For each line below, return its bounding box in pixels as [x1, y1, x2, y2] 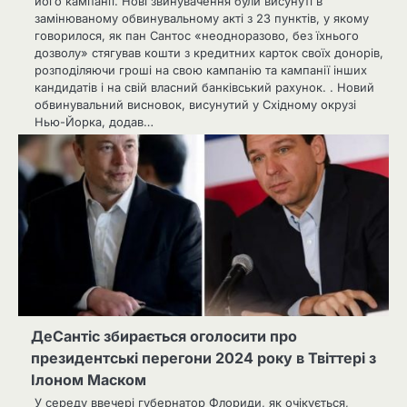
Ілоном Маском [31, 370, 146, 389]
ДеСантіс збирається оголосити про [31, 326, 297, 345]
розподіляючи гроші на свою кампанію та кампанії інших [35, 62, 367, 77]
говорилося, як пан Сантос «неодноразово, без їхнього [35, 27, 359, 43]
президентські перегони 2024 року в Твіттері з [31, 348, 376, 367]
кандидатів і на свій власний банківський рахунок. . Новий [35, 79, 374, 94]
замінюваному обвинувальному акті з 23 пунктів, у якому [35, 10, 369, 25]
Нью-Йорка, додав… [35, 114, 154, 129]
